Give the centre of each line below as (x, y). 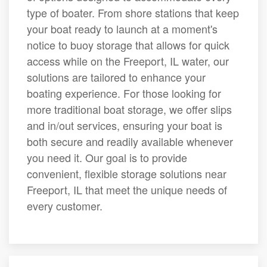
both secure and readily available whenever (130, 141)
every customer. (65, 206)
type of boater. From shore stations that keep (133, 13)
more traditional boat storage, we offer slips (129, 109)
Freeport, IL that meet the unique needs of (127, 190)
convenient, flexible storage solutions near (127, 173)
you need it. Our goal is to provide (107, 157)
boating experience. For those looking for (124, 93)
